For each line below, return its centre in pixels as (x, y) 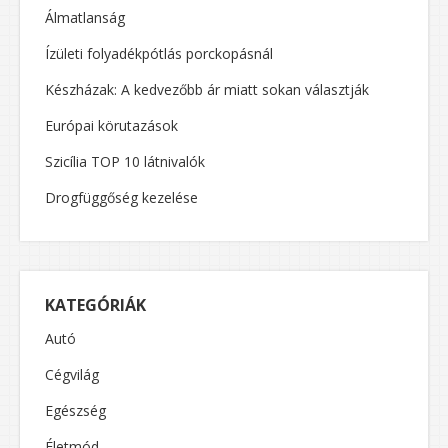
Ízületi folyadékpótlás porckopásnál (159, 54)
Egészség (75, 411)
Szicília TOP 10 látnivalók (125, 162)
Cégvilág (72, 375)
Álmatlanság (85, 18)
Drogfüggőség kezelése (121, 198)
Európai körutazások (111, 126)
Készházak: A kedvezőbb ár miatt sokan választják (207, 90)
